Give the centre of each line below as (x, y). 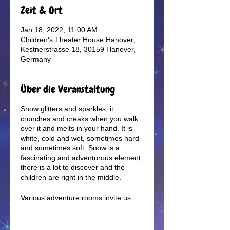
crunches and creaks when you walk (79, 119)
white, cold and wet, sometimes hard (80, 138)
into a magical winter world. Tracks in (80, 207)
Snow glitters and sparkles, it (67, 109)
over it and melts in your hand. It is (76, 128)
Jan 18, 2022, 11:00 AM (59, 30)
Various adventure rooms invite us (76, 198)
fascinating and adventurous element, (82, 158)
